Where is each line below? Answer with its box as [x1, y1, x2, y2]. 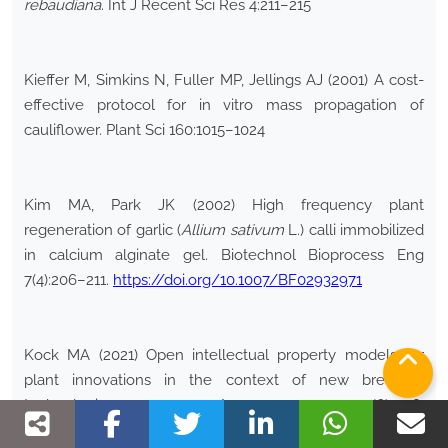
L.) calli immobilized [283, 221, 425, 240]
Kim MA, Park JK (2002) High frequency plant [24, 196, 424, 215]
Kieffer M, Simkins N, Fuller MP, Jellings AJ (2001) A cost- [24, 71, 424, 90]
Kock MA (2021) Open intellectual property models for [24, 346, 424, 365]
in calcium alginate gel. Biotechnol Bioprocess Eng [24, 246, 424, 265]
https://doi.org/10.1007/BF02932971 [113, 271, 362, 290]
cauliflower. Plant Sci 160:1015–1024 [24, 121, 265, 140]
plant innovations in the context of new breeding [24, 371, 424, 390]
